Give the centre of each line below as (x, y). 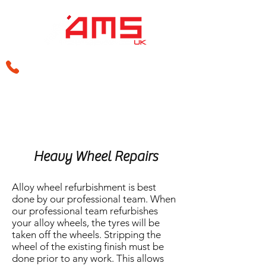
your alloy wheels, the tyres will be (86, 223)
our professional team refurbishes (85, 211)
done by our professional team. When (94, 199)
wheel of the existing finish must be (88, 246)
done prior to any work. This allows (88, 258)
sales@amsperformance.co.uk (82, 86)
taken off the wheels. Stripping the (86, 235)
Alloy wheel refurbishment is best (84, 187)
